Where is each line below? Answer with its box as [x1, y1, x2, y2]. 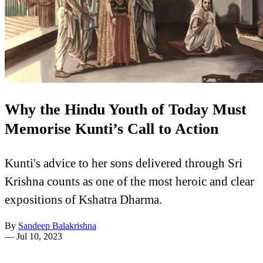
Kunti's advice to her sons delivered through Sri [5, 156, 242, 170]
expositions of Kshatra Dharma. [5, 192, 162, 206]
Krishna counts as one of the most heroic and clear [5, 174, 254, 188]
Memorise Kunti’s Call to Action [5, 120, 218, 138]
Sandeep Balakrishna [18, 220, 96, 231]
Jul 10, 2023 [16, 231, 62, 241]
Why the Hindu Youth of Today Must [5, 101, 247, 119]
